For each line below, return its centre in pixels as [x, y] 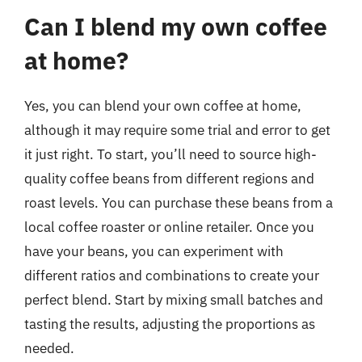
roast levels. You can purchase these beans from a [179, 203]
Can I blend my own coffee [176, 26]
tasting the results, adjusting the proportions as [170, 324]
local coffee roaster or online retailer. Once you [169, 227]
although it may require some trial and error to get [177, 130]
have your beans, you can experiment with [154, 251]
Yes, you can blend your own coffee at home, [163, 106]
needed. [49, 348]
